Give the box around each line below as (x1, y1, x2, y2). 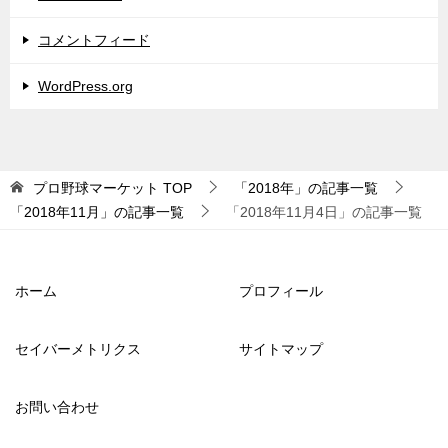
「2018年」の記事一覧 (234, 179, 378, 196)
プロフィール (239, 282, 323, 299)
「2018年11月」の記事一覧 (10, 203, 184, 220)
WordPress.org (38, 77, 133, 94)
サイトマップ (239, 340, 323, 357)
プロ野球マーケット (33, 179, 159, 196)
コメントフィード (38, 31, 150, 48)
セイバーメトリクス (15, 340, 141, 357)
